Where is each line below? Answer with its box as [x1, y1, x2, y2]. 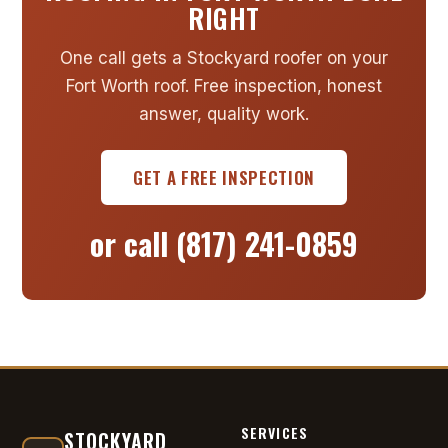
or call [90, 220, 176, 266]
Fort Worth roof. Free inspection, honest [66, 75, 382, 96]
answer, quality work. [139, 103, 309, 124]
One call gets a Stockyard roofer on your [60, 47, 388, 68]
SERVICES [241, 421, 308, 443]
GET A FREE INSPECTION [132, 164, 316, 190]
